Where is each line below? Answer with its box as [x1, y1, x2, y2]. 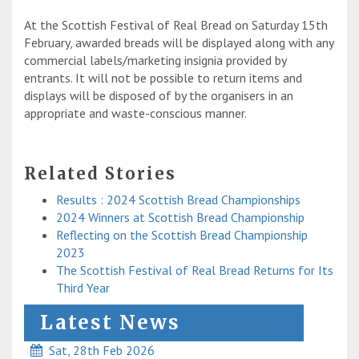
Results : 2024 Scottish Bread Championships [56, 192, 301, 208]
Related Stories [24, 163, 176, 184]
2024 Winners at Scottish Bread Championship [56, 209, 305, 226]
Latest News [40, 310, 180, 336]
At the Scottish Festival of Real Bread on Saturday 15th [24, 17, 328, 34]
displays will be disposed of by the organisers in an [24, 87, 293, 104]
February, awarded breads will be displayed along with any [24, 34, 333, 51]
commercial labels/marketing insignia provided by [24, 52, 286, 69]
